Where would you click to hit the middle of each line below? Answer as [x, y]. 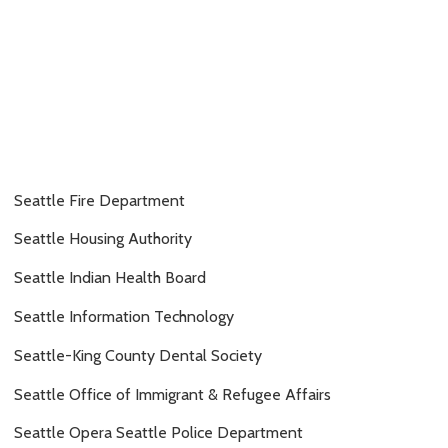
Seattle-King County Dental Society [138, 355]
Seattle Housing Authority [103, 239]
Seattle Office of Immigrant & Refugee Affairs [172, 394]
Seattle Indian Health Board [110, 278]
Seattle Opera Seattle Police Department [158, 433]
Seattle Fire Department [99, 200]
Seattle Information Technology [124, 317]
